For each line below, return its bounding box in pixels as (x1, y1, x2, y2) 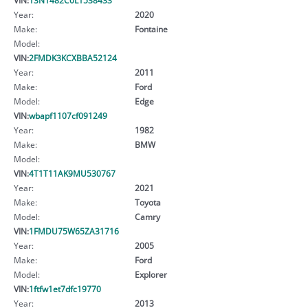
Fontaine (134, 23, 168, 34)
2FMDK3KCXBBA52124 (29, 52, 117, 63)
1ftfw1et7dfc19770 (29, 283, 101, 294)
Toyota (134, 196, 161, 208)
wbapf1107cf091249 (29, 109, 107, 121)
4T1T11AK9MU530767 (29, 167, 115, 179)
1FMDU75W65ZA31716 (29, 225, 119, 236)
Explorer (134, 268, 167, 280)
